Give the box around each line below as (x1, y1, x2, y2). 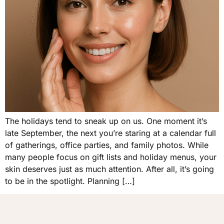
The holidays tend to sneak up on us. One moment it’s (5, 116, 207, 126)
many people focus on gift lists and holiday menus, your (5, 152, 216, 162)
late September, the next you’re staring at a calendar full (5, 128, 216, 138)
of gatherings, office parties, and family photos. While (5, 140, 208, 150)
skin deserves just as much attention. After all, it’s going (5, 164, 214, 174)
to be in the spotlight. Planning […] (5, 176, 135, 186)
